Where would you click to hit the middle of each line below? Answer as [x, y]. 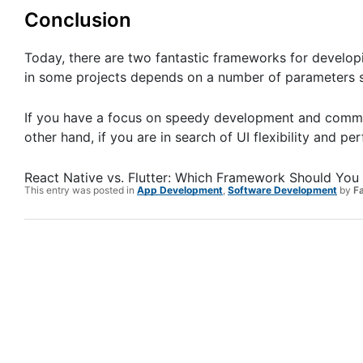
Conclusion [78, 20]
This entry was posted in [81, 190]
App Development [180, 190]
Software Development [282, 190]
